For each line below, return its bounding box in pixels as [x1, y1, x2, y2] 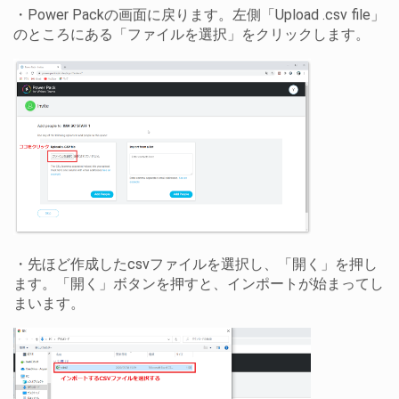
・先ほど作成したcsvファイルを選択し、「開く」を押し [13, 256, 378, 273]
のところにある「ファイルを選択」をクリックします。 [13, 26, 370, 44]
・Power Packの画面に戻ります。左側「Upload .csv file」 [13, 6, 385, 24]
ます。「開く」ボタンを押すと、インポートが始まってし [13, 275, 384, 293]
